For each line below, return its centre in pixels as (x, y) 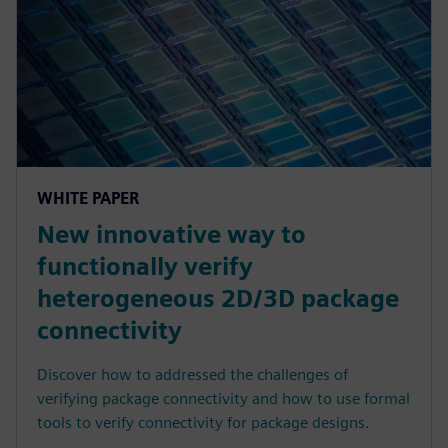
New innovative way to (171, 234)
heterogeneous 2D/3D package (218, 298)
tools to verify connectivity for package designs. (203, 422)
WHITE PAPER (88, 198)
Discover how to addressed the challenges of (192, 374)
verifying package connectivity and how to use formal (223, 398)
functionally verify (145, 266)
